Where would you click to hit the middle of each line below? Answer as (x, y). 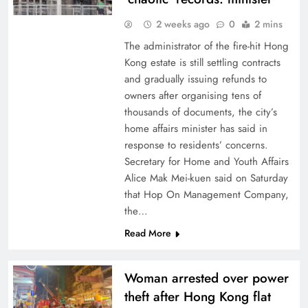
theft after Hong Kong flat (197, 297)
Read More (147, 233)
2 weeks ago (183, 24)
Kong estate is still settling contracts (202, 63)
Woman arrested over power (206, 278)
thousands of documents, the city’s (200, 112)
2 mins (268, 24)
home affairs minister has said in (196, 129)
